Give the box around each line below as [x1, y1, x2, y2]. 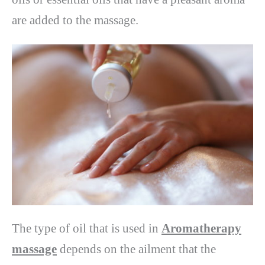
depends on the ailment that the [57, 241, 216, 256]
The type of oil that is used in [12, 221, 161, 235]
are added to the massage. [12, 13, 138, 28]
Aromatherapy [161, 221, 241, 235]
